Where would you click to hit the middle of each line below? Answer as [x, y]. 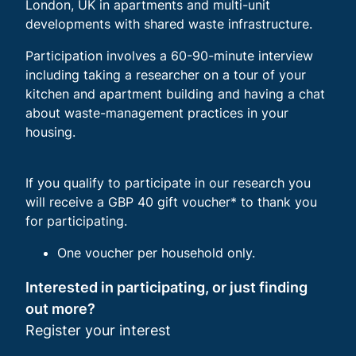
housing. [50, 132]
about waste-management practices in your [157, 112]
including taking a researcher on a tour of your [166, 74]
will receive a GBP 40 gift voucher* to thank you [171, 201]
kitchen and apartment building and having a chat [175, 93]
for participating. [76, 221]
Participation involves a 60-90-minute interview [169, 55]
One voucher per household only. [156, 252]
